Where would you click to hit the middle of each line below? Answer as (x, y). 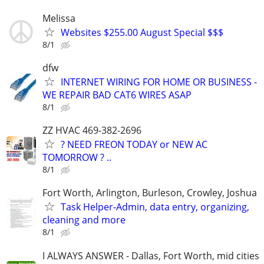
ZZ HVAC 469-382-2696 (92, 131)
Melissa (59, 18)
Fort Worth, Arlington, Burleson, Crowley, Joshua (150, 193)
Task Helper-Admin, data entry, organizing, (155, 207)
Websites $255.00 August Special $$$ (142, 32)
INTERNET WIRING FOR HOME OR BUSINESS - (159, 82)
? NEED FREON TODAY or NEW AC (134, 145)
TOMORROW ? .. (77, 158)
